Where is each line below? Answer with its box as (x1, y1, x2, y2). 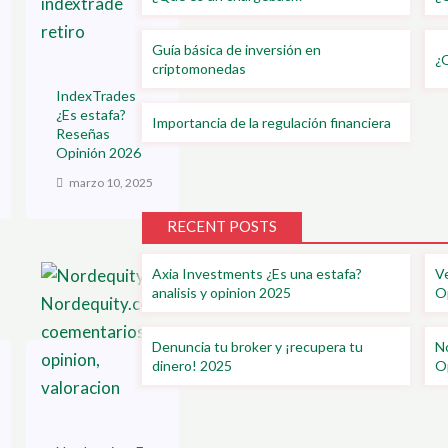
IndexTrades (56, 87, 136, 105)
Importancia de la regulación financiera (152, 114, 391, 132)
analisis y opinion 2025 (152, 283, 291, 301)
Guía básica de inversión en (152, 41, 321, 59)
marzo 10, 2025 (67, 175, 153, 191)
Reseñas (56, 125, 110, 143)
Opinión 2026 (56, 144, 141, 162)
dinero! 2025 (152, 356, 232, 374)
